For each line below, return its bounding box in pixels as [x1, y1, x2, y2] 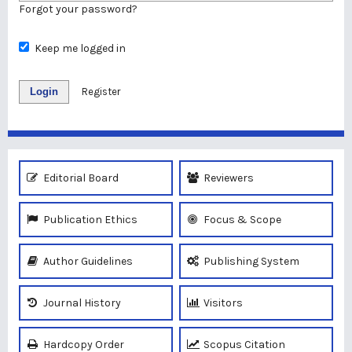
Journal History [41, 296, 121, 310]
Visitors [201, 296, 243, 310]
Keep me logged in [34, 42, 126, 55]
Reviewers [201, 171, 254, 185]
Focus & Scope [201, 213, 281, 226]
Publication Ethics [41, 213, 137, 226]
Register [82, 86, 120, 97]
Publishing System [201, 255, 299, 268]
